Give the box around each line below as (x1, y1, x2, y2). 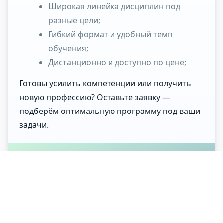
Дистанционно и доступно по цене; (48, 57, 186, 68)
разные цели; (48, 15, 100, 26)
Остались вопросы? (66, 155, 157, 167)
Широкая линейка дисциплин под (48, 1, 180, 12)
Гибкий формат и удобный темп (48, 29, 173, 40)
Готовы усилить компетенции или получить (19, 78, 191, 89)
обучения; (48, 43, 88, 54)
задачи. (19, 119, 49, 131)
